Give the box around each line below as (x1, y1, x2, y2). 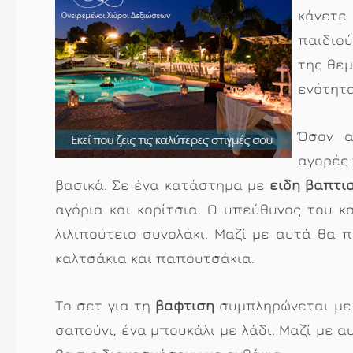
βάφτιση (155, 296, 215, 314)
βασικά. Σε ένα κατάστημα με (55, 176, 270, 193)
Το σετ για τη (55, 296, 156, 314)
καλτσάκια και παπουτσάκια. (55, 249, 255, 266)
